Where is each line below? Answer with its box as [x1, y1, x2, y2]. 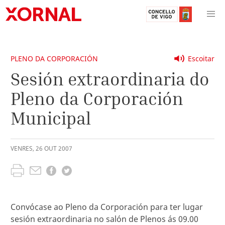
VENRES [11, 144, 33, 153]
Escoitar [188, 54, 214, 63]
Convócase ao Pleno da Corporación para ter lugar [11, 201, 203, 212]
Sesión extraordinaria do [11, 68, 209, 89]
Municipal [11, 107, 91, 129]
